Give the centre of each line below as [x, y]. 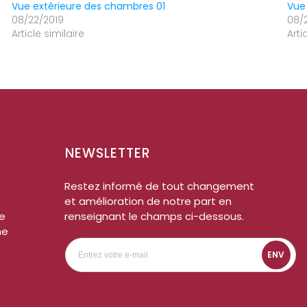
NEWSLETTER [108, 153]
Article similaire [48, 33]
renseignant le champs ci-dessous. [154, 216]
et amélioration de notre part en [148, 201]
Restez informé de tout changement [159, 186]
